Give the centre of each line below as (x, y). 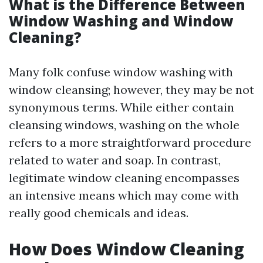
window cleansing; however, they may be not (131, 90)
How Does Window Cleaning (127, 249)
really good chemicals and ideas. (99, 213)
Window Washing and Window (121, 21)
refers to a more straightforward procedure (130, 142)
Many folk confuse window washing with (121, 72)
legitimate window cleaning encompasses (124, 178)
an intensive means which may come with (124, 195)
